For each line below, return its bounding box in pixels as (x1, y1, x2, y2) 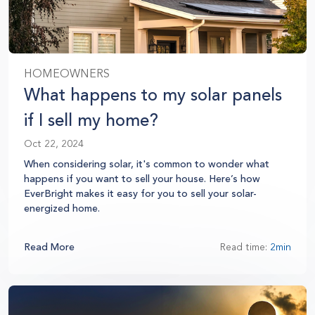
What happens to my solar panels (24, 84, 282, 106)
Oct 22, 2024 (24, 138, 84, 150)
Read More (24, 241, 75, 254)
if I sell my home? (24, 110, 158, 131)
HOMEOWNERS (24, 67, 110, 82)
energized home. (24, 202, 100, 215)
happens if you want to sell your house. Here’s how (24, 173, 260, 186)
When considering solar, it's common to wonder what (24, 158, 269, 171)
